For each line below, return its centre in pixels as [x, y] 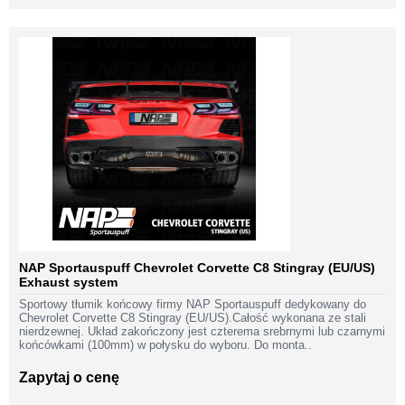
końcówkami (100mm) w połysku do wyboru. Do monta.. [165, 345]
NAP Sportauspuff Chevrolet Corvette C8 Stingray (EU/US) [197, 268]
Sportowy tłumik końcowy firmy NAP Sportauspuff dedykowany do [193, 305]
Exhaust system [68, 283]
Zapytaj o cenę [69, 378]
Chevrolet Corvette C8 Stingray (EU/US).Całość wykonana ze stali [193, 318]
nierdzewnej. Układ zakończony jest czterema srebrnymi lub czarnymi [202, 332]
